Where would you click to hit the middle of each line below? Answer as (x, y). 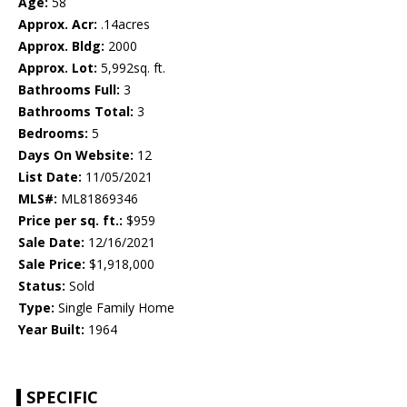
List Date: (50, 177)
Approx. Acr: (58, 25)
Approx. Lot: (58, 68)
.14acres (124, 25)
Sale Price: (52, 264)
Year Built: (51, 330)
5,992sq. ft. (131, 68)
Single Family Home (114, 308)
